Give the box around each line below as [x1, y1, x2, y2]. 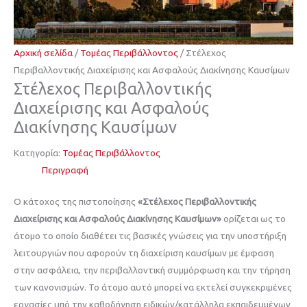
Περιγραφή [42, 164, 89, 176]
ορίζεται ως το [221, 212, 286, 224]
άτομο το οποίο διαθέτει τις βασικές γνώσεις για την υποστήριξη [14, 230, 286, 241]
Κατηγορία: [14, 147, 62, 159]
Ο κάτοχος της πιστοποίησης [14, 195, 138, 207]
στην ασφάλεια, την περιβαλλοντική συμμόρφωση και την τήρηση [14, 264, 291, 275]
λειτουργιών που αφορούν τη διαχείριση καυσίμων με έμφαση [14, 247, 274, 258]
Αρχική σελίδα [14, 47, 73, 59]
